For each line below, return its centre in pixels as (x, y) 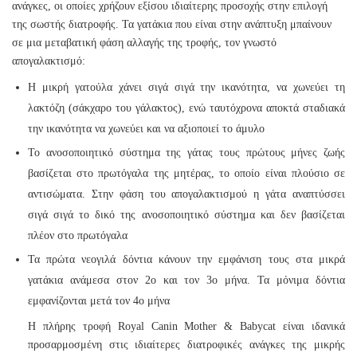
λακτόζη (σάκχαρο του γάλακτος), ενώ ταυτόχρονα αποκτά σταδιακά (186, 108)
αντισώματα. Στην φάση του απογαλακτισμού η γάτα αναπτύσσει (186, 194)
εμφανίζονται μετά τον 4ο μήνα (99, 300)
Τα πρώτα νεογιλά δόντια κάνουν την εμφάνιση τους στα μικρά (186, 259)
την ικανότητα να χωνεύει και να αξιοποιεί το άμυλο (146, 128)
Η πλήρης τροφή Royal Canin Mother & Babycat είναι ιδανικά (186, 326)
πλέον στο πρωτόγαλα (78, 235)
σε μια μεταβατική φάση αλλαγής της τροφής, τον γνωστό (144, 42)
